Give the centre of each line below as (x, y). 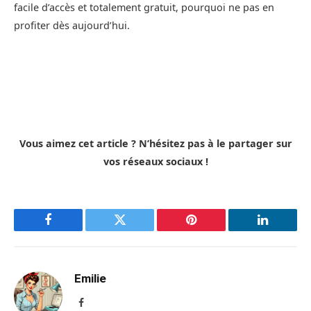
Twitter (137, 230)
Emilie (90, 279)
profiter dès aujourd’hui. (72, 26)
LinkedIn (285, 230)
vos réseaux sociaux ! (155, 162)
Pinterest (212, 230)
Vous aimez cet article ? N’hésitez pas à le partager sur (155, 144)
